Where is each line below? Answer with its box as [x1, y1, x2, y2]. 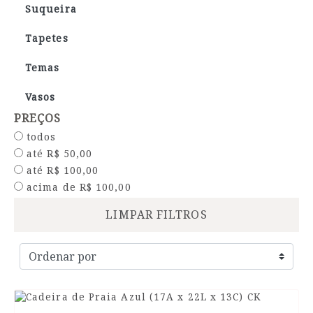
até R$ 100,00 [23, 163, 99, 177]
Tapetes [25, 31, 68, 45]
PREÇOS [14, 110, 61, 126]
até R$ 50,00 [23, 146, 93, 160]
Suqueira [25, 1, 77, 15]
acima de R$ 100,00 [23, 180, 131, 194]
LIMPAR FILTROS [105, 206, 208, 222]
